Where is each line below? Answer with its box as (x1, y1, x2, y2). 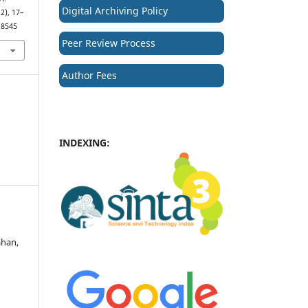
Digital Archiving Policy (62, 3, 168, 17)
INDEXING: (59, 135, 110, 149)
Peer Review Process (62, 36, 155, 49)
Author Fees (62, 69, 117, 82)
